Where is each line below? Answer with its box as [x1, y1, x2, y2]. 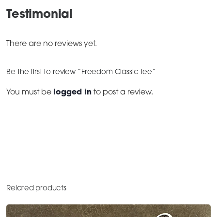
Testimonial [6, 9, 73, 21]
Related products [6, 185, 67, 193]
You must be [6, 89, 54, 97]
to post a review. [92, 89, 154, 97]
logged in [53, 89, 92, 97]
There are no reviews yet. [6, 40, 97, 48]
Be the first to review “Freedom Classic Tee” [6, 69, 155, 77]
